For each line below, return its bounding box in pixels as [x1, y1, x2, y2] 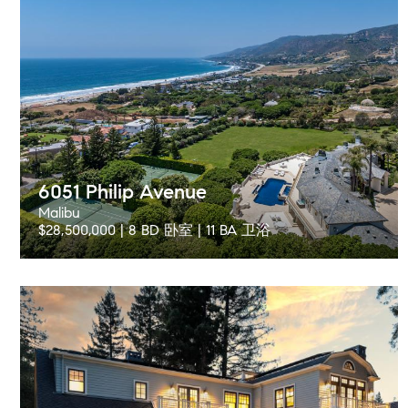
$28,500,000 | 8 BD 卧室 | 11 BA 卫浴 [38, 221, 270, 239]
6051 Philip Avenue [38, 179, 207, 204]
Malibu [38, 204, 80, 221]
